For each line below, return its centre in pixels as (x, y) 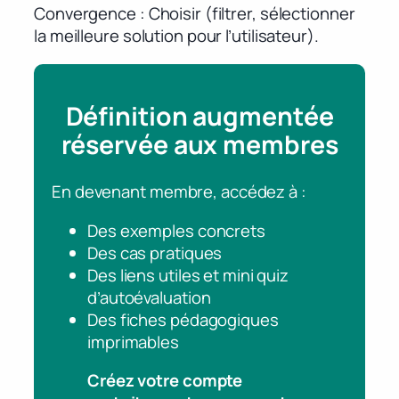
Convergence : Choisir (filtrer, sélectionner (195, 14)
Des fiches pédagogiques (183, 319)
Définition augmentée (199, 117)
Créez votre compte (165, 381)
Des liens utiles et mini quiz (188, 275)
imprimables (133, 342)
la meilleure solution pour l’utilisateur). (176, 36)
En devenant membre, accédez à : (179, 192)
